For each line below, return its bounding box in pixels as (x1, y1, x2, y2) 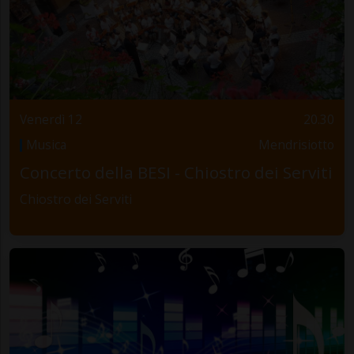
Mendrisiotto (258, 136, 335, 153)
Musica (25, 136, 66, 153)
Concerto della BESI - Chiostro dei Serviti (19, 161, 333, 184)
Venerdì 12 (19, 111, 82, 128)
